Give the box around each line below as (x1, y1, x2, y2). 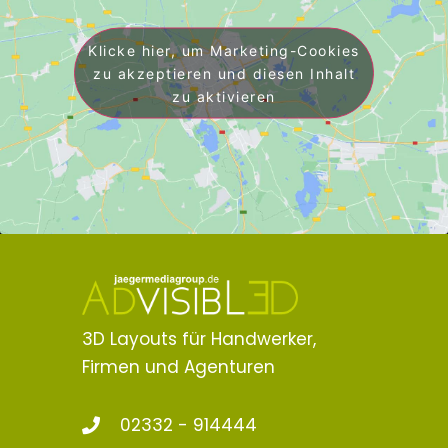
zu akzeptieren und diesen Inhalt (93, 64, 355, 82)
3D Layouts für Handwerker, (82, 326, 317, 351)
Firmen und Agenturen (82, 354, 276, 379)
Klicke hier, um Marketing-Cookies (88, 41, 360, 59)
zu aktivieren (172, 87, 276, 105)
